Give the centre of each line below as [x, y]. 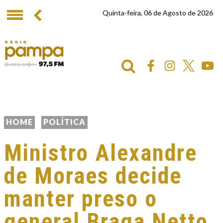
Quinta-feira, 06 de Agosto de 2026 [158, 13]
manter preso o [81, 199]
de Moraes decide [93, 176]
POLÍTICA [64, 122]
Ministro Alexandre [101, 153]
